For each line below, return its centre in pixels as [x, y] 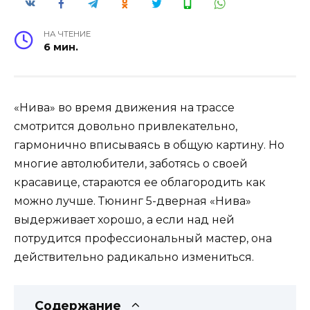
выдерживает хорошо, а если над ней [124, 219]
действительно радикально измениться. [134, 257]
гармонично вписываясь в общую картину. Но [149, 145]
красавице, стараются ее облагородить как [140, 182]
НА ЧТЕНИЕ [67, 34]
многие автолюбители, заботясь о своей [131, 163]
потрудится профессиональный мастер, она [143, 238]
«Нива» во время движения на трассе [124, 107]
